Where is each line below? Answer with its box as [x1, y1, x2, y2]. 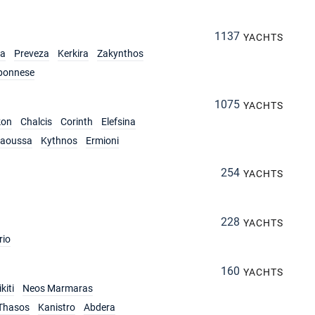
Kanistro [38, 302, 75, 313]
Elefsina [101, 116, 136, 127]
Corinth [60, 116, 93, 127]
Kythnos [41, 135, 77, 146]
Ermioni [86, 135, 119, 146]
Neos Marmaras [22, 283, 93, 294]
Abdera [84, 302, 115, 313]
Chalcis [20, 116, 52, 127]
